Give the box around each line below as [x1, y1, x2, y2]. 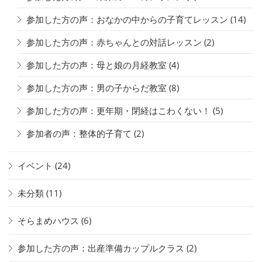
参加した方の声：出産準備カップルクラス [18, 242, 184, 254]
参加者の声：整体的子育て [26, 127, 132, 139]
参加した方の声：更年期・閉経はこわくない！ [26, 104, 211, 116]
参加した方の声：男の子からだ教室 [26, 81, 167, 94]
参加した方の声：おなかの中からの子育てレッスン [26, 13, 228, 25]
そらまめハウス [18, 214, 79, 226]
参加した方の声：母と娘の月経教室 [26, 58, 167, 71]
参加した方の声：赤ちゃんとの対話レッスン [26, 36, 202, 48]
